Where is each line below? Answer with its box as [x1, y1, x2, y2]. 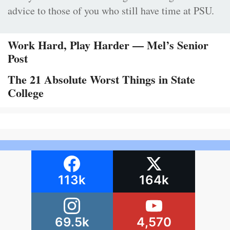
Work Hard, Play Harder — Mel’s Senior [8, 36, 208, 53]
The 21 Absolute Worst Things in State [8, 70, 195, 88]
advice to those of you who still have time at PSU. [8, 3, 214, 17]
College [8, 84, 44, 101]
